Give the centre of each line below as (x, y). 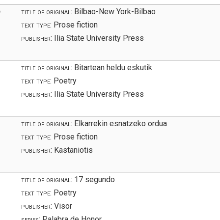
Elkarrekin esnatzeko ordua (120, 123)
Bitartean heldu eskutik (112, 67)
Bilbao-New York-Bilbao (114, 11)
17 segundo (94, 179)
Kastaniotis (73, 150)
